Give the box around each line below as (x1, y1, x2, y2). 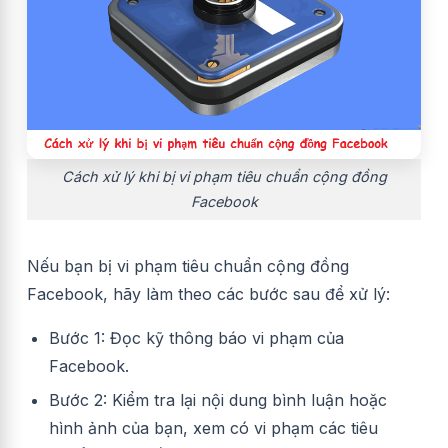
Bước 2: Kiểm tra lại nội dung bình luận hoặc (49, 390, 387, 411)
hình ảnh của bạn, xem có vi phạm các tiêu (49, 418, 378, 439)
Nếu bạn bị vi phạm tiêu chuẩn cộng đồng (27, 256, 349, 277)
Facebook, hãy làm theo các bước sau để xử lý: (27, 284, 390, 305)
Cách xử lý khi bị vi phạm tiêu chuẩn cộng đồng (61, 168, 387, 186)
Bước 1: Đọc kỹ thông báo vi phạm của (49, 328, 344, 349)
